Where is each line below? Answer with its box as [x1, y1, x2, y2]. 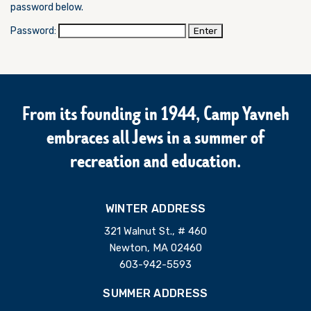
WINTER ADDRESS [105, 202, 206, 215]
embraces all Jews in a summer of [47, 129, 264, 150]
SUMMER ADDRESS [103, 287, 208, 300]
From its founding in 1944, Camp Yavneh [22, 106, 289, 126]
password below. [10, 1, 83, 13]
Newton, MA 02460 [109, 242, 202, 254]
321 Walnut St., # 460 [104, 225, 207, 237]
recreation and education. [70, 153, 241, 174]
